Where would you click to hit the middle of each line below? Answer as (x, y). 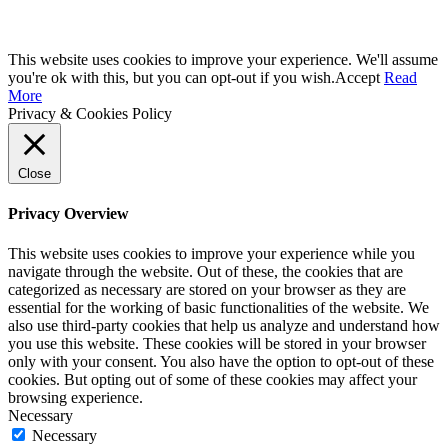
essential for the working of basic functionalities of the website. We (218, 307)
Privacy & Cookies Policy (90, 114)
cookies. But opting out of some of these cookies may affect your (212, 379)
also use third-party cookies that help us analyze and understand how (224, 325)
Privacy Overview (68, 214)
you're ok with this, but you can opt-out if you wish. (171, 78)
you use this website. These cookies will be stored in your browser (217, 343)
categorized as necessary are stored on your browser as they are (207, 289)
